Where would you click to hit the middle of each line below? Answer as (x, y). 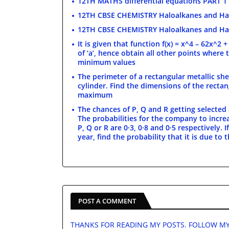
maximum (95, 95)
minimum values (107, 62)
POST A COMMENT (107, 201)
